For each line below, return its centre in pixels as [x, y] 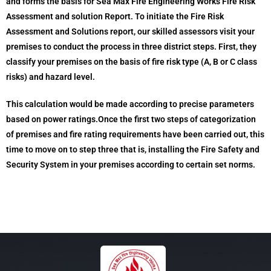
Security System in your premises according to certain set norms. [131, 165]
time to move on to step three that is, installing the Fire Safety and [133, 149]
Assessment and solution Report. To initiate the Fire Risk [115, 16]
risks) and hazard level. [51, 77]
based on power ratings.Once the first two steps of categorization [131, 119]
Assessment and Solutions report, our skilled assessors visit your [130, 31]
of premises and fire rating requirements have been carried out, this [135, 134]
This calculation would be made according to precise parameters [130, 104]
